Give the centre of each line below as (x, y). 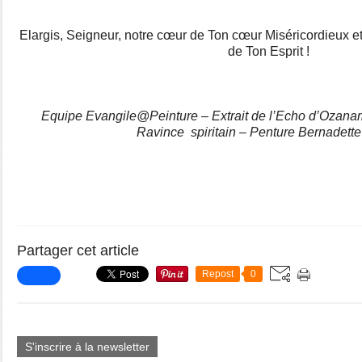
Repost (218, 274)
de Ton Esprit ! (268, 51)
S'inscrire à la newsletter (87, 347)
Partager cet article (78, 250)
